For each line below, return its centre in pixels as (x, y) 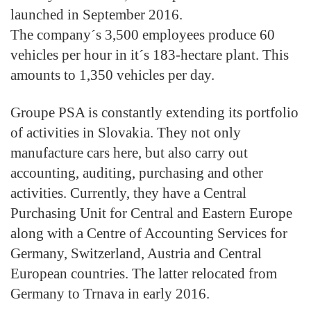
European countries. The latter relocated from (144, 273)
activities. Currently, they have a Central (128, 193)
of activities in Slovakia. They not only (126, 132)
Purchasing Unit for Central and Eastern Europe (151, 213)
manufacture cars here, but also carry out (129, 152)
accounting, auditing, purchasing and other (137, 173)
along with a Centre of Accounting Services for (149, 233)
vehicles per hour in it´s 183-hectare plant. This (150, 54)
